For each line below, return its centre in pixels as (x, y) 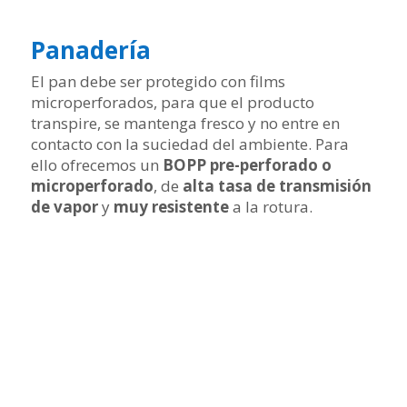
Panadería (90, 50)
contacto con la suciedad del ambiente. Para (189, 144)
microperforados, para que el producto (172, 102)
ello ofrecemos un (96, 165)
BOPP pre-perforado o (247, 165)
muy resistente (171, 207)
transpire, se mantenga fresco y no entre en (185, 123)
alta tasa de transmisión (277, 186)
